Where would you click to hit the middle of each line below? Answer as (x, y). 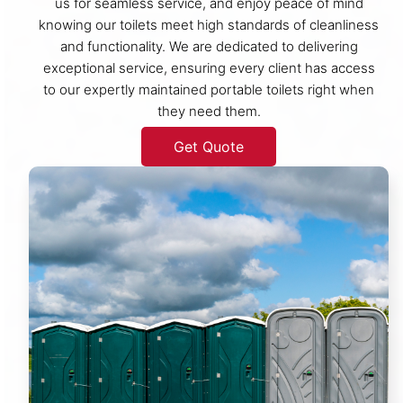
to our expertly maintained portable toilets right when (209, 89)
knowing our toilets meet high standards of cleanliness (209, 24)
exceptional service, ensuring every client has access (209, 67)
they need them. (209, 111)
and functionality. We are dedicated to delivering (209, 46)
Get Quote (209, 146)
